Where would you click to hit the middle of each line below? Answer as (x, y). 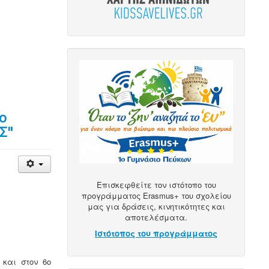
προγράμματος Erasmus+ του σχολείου (156, 196)
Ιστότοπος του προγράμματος (156, 234)
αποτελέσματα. (156, 217)
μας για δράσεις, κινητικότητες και (156, 207)
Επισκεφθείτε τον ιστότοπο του (156, 185)
